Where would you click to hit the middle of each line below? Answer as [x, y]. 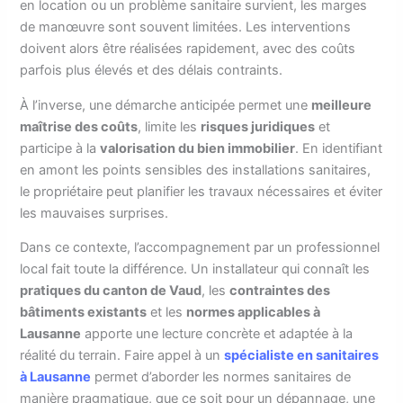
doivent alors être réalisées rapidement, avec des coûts [188, 49]
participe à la [60, 148]
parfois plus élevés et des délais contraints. [152, 71]
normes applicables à [254, 313]
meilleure [342, 105]
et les [167, 313]
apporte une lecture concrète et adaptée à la [217, 334]
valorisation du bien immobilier [198, 148]
